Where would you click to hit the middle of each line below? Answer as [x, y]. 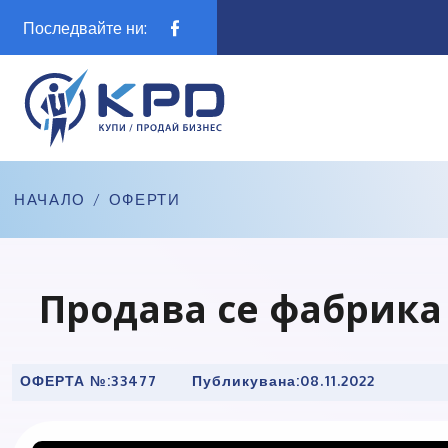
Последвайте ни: [85, 27]
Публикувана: [246, 380]
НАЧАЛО [50, 199]
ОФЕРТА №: [66, 380]
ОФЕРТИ [144, 199]
